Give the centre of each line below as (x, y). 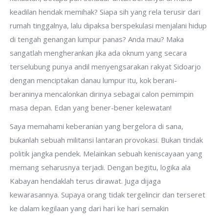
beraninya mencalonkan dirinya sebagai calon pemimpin (102, 94)
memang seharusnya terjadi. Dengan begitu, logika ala (100, 167)
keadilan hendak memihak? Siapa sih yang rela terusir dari (105, 12)
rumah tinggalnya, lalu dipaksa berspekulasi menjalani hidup (108, 25)
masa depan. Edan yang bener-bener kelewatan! (91, 108)
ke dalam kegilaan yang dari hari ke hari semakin (89, 208)
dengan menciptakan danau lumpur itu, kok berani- (93, 80)
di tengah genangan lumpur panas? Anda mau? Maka (97, 39)
